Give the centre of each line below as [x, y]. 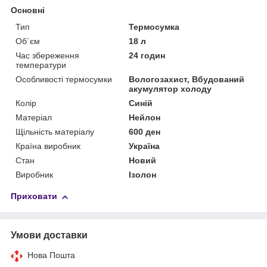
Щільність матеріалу [55, 132]
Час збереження [47, 56]
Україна [145, 146]
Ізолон [143, 175]
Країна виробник [48, 146]
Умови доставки [49, 235]
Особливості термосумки [64, 80]
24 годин [147, 56]
